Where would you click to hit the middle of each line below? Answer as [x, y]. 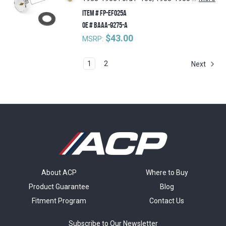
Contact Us [167, 201]
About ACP [59, 173]
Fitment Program [59, 201]
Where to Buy [167, 173]
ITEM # [91, 13]
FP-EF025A [113, 13]
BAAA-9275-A [110, 25]
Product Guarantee [59, 187]
